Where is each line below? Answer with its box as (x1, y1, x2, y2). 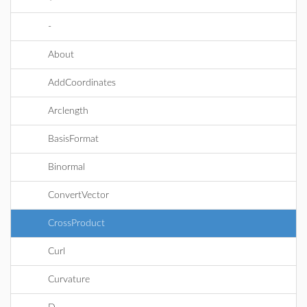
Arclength (48, 106, 88, 116)
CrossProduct (48, 219, 105, 228)
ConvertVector (48, 191, 109, 200)
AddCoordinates (48, 78, 116, 88)
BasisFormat (48, 134, 99, 144)
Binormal (48, 162, 85, 172)
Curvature (48, 275, 90, 284)
